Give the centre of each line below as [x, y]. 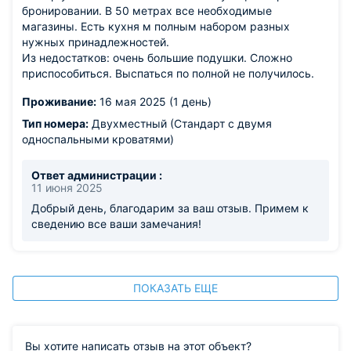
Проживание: [59, 101]
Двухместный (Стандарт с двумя [180, 123]
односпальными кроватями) [98, 139]
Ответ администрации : [97, 175]
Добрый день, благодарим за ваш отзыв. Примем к [170, 208]
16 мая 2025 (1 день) [154, 101]
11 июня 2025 [67, 188]
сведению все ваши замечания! [116, 224]
